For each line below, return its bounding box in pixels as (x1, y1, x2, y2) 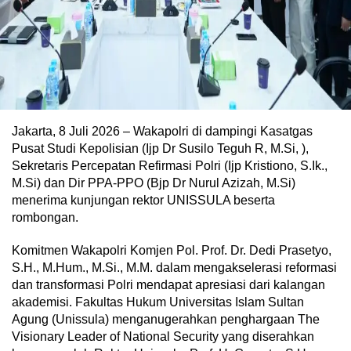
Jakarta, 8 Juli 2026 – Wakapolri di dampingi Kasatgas (12, 125, 313, 138)
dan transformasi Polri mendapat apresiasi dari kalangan (12, 278, 325, 291)
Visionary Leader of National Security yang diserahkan (12, 330, 314, 343)
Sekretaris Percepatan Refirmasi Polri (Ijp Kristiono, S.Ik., (12, 159, 327, 172)
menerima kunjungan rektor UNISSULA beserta (12, 194, 275, 207)
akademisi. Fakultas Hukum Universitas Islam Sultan (12, 295, 304, 309)
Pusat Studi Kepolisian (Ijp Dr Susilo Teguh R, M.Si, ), (12, 142, 309, 155)
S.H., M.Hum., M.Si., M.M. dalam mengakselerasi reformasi (12, 261, 337, 274)
